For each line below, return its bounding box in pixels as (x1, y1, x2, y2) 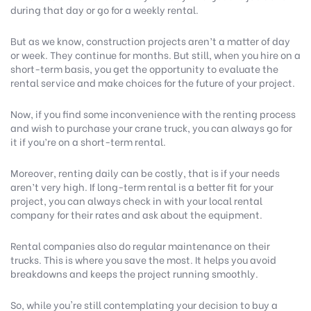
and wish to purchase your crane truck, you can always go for (10, 120, 292, 135)
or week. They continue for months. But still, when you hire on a (10, 47, 301, 62)
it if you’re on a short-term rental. (10, 134, 168, 149)
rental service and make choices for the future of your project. (10, 75, 299, 90)
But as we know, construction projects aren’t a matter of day (10, 33, 290, 49)
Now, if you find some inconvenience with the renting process (10, 106, 296, 121)
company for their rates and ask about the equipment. (10, 207, 264, 222)
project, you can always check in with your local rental (10, 193, 262, 208)
